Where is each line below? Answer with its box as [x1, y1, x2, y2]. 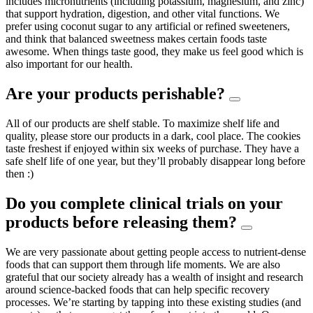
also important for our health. [6, 58, 136, 71]
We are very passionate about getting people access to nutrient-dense [6, 245, 306, 258]
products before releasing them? [6, 212, 237, 231]
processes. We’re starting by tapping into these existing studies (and [6, 296, 301, 308]
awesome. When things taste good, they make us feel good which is [6, 45, 303, 58]
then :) [6, 167, 36, 180]
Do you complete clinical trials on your [6, 194, 283, 212]
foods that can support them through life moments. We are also [6, 258, 280, 270]
